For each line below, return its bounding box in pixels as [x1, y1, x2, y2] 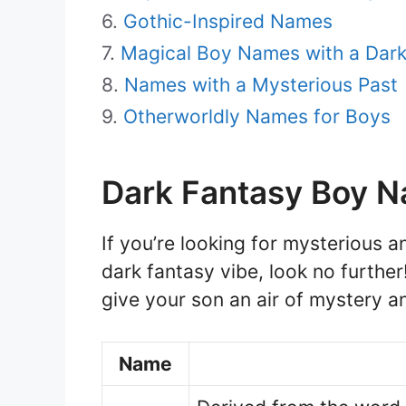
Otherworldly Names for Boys [123, 104, 391, 128]
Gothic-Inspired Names [123, 9, 333, 33]
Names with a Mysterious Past [124, 72, 398, 96]
